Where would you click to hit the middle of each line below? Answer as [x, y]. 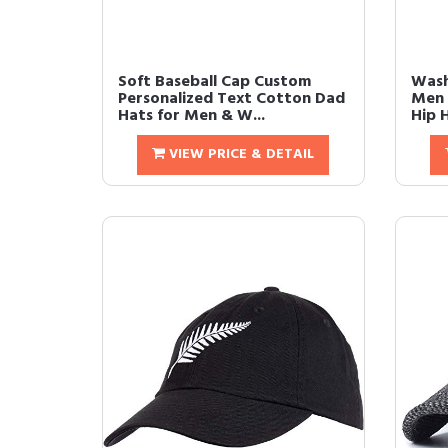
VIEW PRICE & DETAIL [240, 154]
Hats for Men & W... [191, 116]
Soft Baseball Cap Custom [214, 82]
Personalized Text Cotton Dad [231, 99]
